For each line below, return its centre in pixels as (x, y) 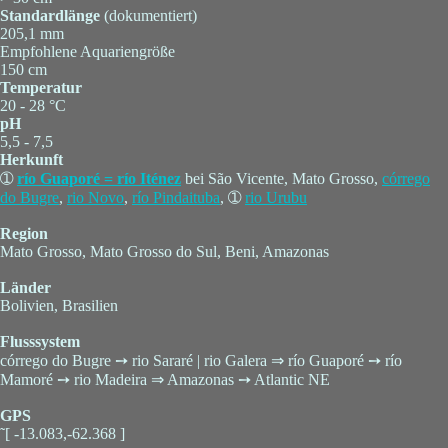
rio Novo (95, 198)
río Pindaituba (176, 198)
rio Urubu (276, 198)
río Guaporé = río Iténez (99, 179)
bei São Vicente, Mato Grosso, (281, 179)
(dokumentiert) (148, 16)
